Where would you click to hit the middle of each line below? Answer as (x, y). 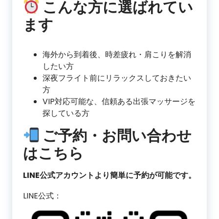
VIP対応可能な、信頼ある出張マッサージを (119, 102)
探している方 (66, 113)
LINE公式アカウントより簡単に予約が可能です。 (109, 175)
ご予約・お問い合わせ (116, 136)
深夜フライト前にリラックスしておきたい (117, 78)
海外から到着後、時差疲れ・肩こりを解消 (117, 55)
